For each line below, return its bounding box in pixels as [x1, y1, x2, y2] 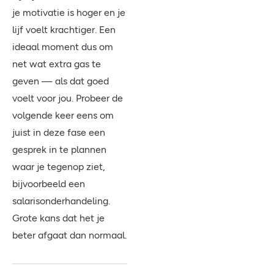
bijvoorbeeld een [12, 178, 85, 190]
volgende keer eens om [12, 109, 114, 121]
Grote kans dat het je [12, 212, 105, 224]
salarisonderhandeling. [12, 195, 110, 207]
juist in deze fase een [12, 127, 105, 138]
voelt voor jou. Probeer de [12, 92, 123, 104]
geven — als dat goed [12, 75, 109, 87]
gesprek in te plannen [12, 144, 106, 155]
